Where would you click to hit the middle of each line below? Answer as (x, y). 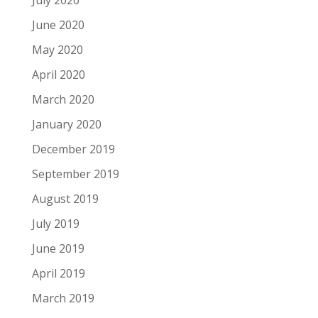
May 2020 (57, 50)
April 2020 (58, 75)
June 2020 (58, 25)
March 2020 (63, 99)
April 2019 (58, 273)
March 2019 (63, 298)
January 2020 (66, 124)
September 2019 (75, 174)
